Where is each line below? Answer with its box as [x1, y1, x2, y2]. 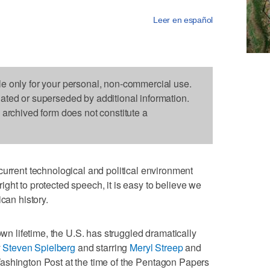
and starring [75, 240, 130, 255]
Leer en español [153, 15, 213, 25]
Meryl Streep [130, 240, 183, 255]
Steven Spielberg [2, 240, 76, 255]
